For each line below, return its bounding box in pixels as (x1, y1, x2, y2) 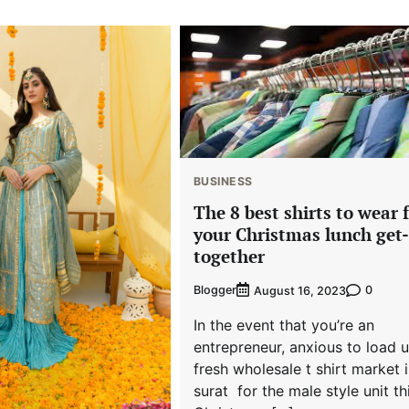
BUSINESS (193, 174, 253, 189)
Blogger (193, 283, 236, 298)
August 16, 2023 (253, 283, 346, 298)
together (193, 244, 265, 267)
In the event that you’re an (193, 315, 374, 334)
